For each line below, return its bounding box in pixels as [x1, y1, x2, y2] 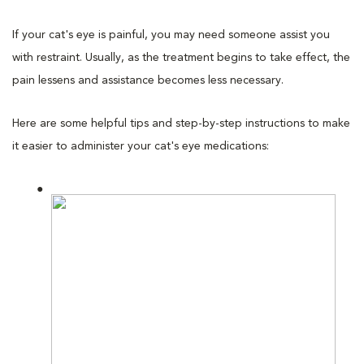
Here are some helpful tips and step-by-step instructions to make [12, 117, 350, 129]
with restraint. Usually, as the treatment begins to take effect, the [12, 51, 350, 63]
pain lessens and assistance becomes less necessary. [12, 74, 284, 86]
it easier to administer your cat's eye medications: [12, 140, 269, 152]
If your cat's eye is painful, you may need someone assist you [12, 28, 330, 41]
